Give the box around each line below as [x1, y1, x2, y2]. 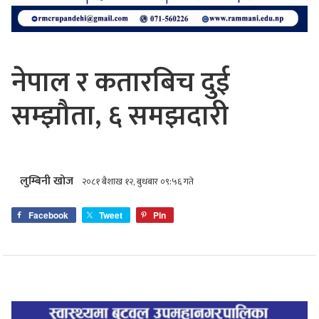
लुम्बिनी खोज [20, 171, 73, 191]
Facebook [28, 208, 68, 221]
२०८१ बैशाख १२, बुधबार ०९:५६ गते [82, 174, 194, 189]
